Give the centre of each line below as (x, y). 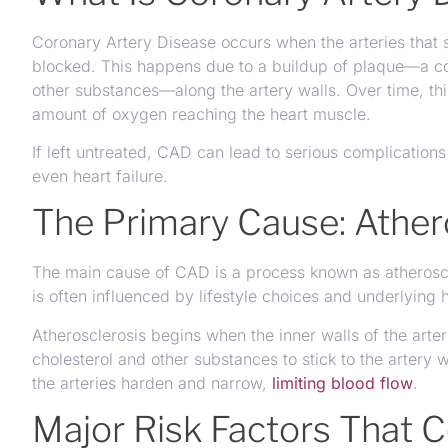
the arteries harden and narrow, (152, 382)
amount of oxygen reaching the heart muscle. (201, 113)
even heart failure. (100, 176)
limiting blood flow (342, 382)
